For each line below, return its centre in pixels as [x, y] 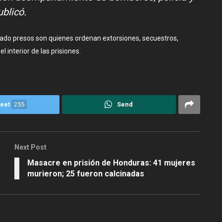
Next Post [30, 147]
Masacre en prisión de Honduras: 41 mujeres [111, 163]
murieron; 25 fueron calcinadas [86, 174]
